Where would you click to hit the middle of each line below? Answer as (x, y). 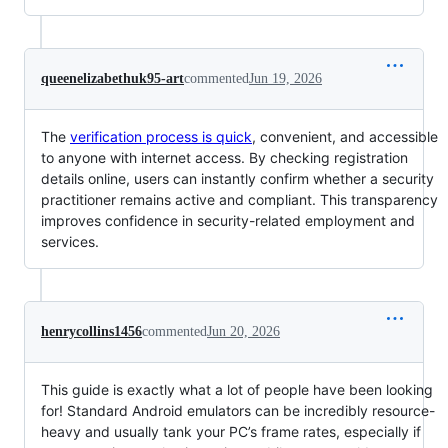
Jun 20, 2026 (243, 332)
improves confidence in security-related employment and (228, 221)
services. (70, 242)
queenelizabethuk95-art (112, 79)
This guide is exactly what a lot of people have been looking (237, 390)
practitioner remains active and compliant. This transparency (239, 200)
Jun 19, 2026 (285, 79)
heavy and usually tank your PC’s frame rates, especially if (231, 432)
